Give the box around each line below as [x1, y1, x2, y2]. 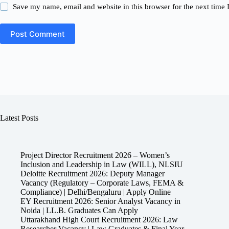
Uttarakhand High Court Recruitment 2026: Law [20, 215, 178, 224]
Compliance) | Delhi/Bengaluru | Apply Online [20, 187, 171, 196]
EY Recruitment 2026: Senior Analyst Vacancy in [20, 196, 180, 205]
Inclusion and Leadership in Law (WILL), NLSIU [20, 159, 183, 169]
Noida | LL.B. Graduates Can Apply [20, 205, 138, 215]
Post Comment [10, 29, 65, 39]
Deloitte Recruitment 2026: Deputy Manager [20, 169, 165, 178]
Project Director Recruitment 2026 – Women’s [20, 150, 170, 159]
